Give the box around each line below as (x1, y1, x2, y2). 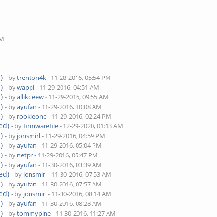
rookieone (17, 112, 47, 121)
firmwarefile (23, 122, 59, 130)
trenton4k (17, 73, 46, 82)
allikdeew (17, 93, 44, 101)
